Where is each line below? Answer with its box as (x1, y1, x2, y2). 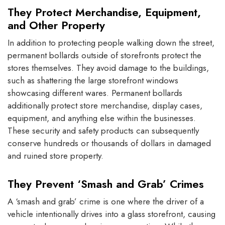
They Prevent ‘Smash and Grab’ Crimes (8, 176, 204, 192)
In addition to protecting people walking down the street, (8, 37, 214, 49)
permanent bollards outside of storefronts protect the (8, 49, 201, 62)
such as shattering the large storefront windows (8, 74, 178, 87)
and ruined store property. (8, 150, 103, 162)
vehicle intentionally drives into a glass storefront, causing (8, 208, 215, 220)
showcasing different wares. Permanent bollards (8, 87, 182, 99)
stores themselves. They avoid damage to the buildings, (8, 62, 209, 74)
